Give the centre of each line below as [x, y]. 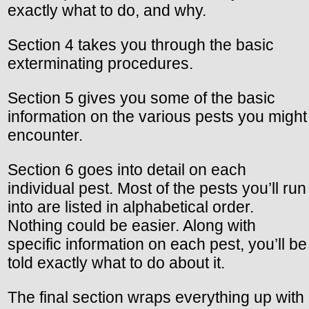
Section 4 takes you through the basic [141, 45]
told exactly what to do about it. [116, 263]
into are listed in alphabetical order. [131, 207]
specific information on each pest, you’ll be [157, 245]
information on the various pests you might [157, 117]
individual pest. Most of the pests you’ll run [157, 189]
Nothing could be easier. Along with [132, 226]
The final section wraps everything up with [156, 298]
